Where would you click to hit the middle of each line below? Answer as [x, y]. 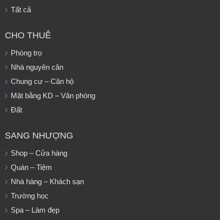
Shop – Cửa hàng [39, 153]
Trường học [30, 196]
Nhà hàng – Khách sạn [47, 182]
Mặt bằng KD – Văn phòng [53, 96]
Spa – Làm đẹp [35, 210]
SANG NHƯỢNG [39, 136]
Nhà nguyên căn [37, 68]
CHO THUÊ [28, 36]
